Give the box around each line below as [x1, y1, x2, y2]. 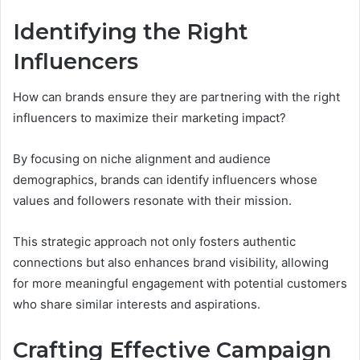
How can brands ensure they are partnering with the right [13, 89, 340, 105]
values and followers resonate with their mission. [13, 193, 292, 209]
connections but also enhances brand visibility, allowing [13, 255, 329, 271]
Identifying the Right [13, 18, 248, 45]
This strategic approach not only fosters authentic [13, 234, 296, 250]
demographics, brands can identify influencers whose [13, 172, 317, 188]
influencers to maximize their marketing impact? [13, 110, 286, 126]
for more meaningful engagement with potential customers [13, 276, 347, 292]
